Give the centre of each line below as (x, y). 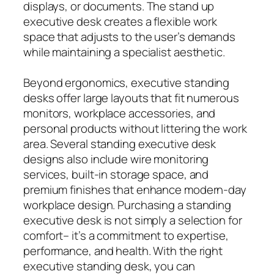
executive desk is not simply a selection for (133, 220)
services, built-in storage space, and (116, 174)
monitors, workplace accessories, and (120, 113)
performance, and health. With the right (123, 250)
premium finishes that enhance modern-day (135, 189)
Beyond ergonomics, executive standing (127, 82)
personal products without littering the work (135, 128)
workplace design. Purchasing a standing (128, 205)
